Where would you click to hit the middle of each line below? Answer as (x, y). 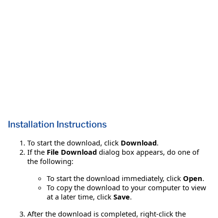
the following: (50, 161)
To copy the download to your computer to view (127, 187)
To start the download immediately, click (115, 178)
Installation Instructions (57, 124)
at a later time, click (80, 196)
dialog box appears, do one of (148, 152)
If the (37, 152)
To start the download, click (74, 142)
